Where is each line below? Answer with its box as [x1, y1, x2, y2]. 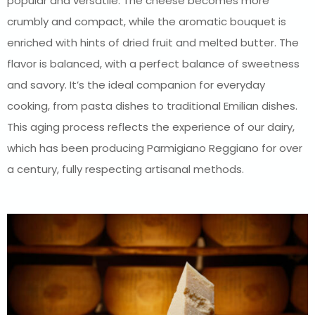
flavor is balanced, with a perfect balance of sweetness [7, 56, 300, 72]
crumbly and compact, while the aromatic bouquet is [7, 14, 286, 30]
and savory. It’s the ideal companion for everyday [7, 77, 265, 93]
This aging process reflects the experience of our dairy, [7, 120, 295, 135]
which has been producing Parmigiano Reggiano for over [7, 141, 302, 156]
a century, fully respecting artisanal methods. [7, 162, 244, 177]
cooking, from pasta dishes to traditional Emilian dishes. [7, 98, 297, 114]
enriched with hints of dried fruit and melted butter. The [7, 35, 299, 51]
